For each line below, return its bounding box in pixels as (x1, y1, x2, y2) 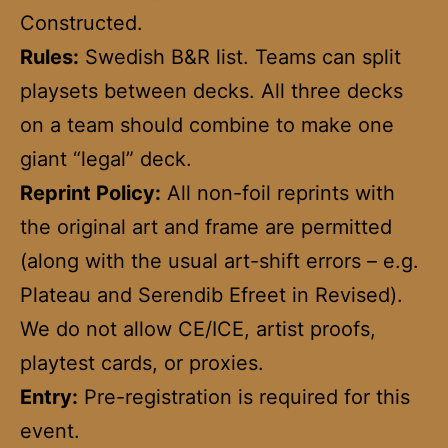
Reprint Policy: (20, 180, 161, 205)
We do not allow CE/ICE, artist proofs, (20, 316, 376, 341)
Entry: (20, 384, 78, 409)
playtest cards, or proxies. (20, 350, 264, 375)
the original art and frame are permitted (20, 214, 392, 239)
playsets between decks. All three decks (20, 78, 403, 103)
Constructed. (20, 10, 143, 35)
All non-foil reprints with (161, 180, 395, 205)
